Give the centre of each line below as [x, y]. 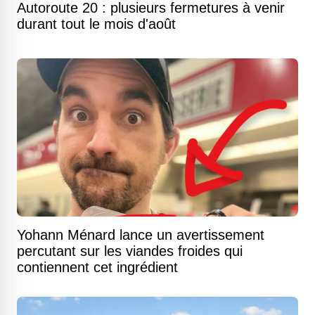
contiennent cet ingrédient [97, 267]
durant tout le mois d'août [96, 24]
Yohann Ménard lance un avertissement [141, 235]
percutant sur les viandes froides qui [130, 251]
